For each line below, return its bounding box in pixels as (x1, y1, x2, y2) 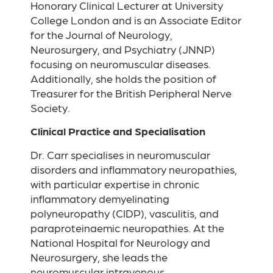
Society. (30, 101, 70, 115)
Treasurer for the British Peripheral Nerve (30, 86, 232, 101)
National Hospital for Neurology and (30, 235, 210, 249)
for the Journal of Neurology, (30, 27, 172, 42)
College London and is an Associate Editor (30, 13, 241, 27)
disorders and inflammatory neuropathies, (30, 161, 237, 176)
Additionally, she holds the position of (30, 71, 216, 86)
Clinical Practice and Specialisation (30, 124, 205, 138)
